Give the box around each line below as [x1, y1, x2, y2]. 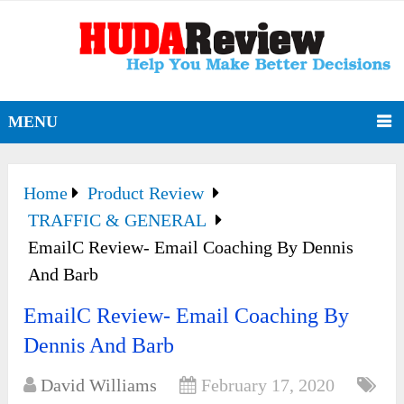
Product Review [87, 183, 205, 204]
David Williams [41, 375, 158, 396]
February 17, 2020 [201, 375, 335, 396]
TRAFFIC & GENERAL [28, 210, 207, 231]
